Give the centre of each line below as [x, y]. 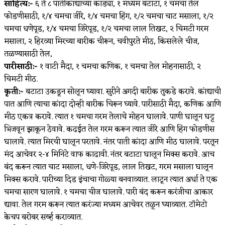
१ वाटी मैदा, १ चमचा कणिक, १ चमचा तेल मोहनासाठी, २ [119, 67]
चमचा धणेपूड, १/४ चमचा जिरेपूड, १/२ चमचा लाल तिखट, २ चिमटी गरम [106, 29]
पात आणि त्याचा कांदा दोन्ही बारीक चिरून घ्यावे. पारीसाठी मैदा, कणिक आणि [113, 104]
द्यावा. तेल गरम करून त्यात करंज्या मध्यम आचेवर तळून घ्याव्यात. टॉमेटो [105, 205]
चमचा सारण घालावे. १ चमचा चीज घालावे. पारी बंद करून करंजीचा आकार [108, 192]
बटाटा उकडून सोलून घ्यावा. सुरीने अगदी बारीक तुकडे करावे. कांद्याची [122, 92]
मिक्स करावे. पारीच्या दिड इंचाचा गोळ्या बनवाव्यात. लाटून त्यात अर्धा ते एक [111, 180]
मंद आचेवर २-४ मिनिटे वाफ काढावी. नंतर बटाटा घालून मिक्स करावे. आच [109, 154]
